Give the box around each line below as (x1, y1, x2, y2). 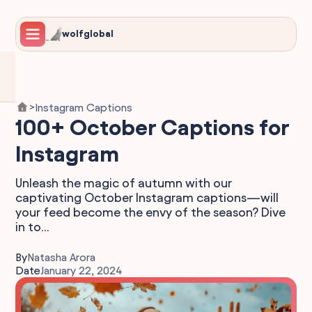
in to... (15, 220, 50, 233)
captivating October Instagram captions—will (15, 191, 279, 204)
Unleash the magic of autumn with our (15, 176, 233, 189)
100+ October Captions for (15, 116, 290, 139)
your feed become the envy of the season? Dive (15, 205, 286, 219)
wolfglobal (62, 29, 114, 39)
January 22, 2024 (40, 265, 123, 276)
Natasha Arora (27, 251, 96, 263)
